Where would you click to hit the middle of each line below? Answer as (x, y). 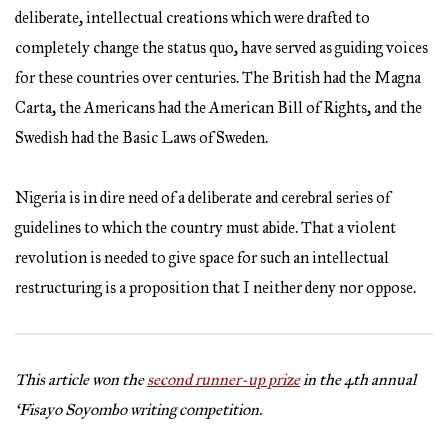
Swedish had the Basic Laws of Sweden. (141, 138)
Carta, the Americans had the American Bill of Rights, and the (218, 108)
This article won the (81, 380)
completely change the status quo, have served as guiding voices (221, 48)
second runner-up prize (223, 380)
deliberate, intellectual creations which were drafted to (192, 18)
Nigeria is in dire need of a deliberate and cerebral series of (202, 198)
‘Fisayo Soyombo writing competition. (138, 410)
